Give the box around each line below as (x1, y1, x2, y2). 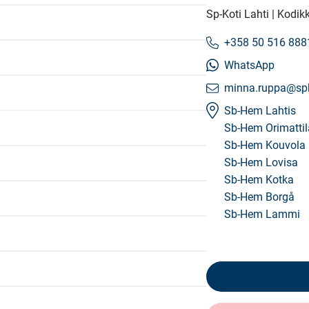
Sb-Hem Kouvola (224, 139, 306, 152)
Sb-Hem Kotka (224, 173, 294, 186)
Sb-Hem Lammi (224, 208, 300, 221)
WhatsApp (224, 59, 275, 72)
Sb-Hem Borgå (224, 190, 295, 203)
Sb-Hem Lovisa (224, 156, 298, 169)
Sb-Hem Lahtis (224, 104, 296, 117)
